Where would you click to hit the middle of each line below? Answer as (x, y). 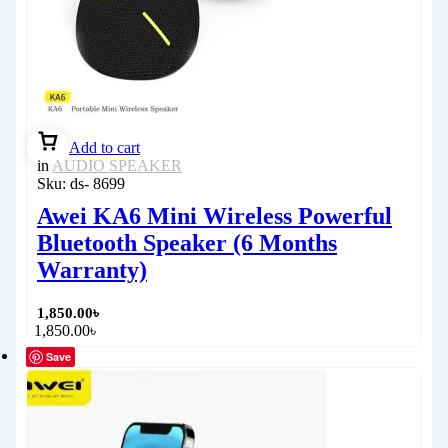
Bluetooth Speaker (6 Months (187, 243)
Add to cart (104, 148)
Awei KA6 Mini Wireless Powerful (214, 216)
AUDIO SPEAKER (117, 166)
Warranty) (92, 270)
